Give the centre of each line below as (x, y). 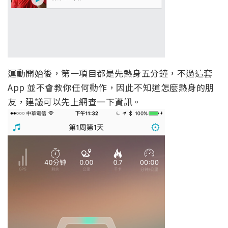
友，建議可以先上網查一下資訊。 (75, 102)
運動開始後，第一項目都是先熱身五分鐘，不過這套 (110, 73)
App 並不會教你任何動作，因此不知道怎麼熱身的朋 (111, 88)
